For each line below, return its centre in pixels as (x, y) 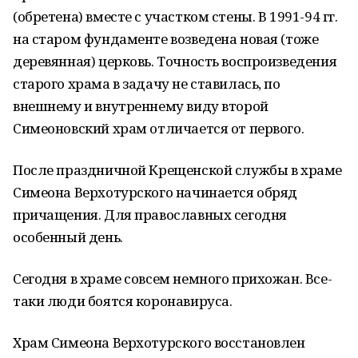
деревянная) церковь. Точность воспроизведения (175, 61)
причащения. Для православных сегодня (150, 215)
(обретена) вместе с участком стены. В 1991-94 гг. (175, 16)
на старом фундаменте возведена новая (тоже (166, 39)
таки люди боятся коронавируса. (123, 301)
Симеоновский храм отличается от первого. (159, 128)
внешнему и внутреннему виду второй (141, 106)
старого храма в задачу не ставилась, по (147, 84)
